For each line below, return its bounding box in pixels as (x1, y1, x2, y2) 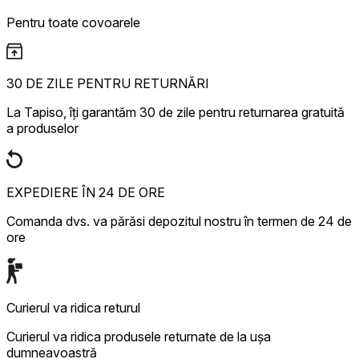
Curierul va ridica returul (6, 300, 140, 317)
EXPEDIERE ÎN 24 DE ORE (6, 184, 165, 201)
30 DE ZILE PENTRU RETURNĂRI (6, 75, 209, 92)
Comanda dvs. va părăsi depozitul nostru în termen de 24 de (6, 213, 352, 230)
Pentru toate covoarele (6, 14, 140, 31)
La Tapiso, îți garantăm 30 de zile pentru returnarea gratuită (6, 104, 345, 121)
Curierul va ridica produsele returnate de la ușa (6, 329, 271, 345)
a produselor (6, 120, 79, 137)
